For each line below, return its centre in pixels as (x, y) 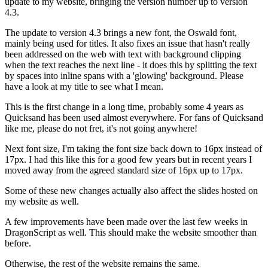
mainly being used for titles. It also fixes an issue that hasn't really (127, 44)
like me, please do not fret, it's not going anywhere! (102, 129)
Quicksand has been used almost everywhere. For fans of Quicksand (134, 118)
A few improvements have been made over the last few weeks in (126, 222)
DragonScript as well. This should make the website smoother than (131, 233)
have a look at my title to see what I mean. (85, 87)
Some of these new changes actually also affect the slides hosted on (131, 191)
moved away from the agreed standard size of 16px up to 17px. (125, 170)
